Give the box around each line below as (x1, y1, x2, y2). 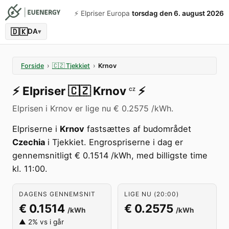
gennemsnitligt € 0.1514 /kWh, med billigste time (12, 150, 208, 161)
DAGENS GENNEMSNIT (19, 190, 96, 198)
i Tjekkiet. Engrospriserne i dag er (45, 137, 183, 147)
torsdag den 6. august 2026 (132, 9, 224, 17)
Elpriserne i (12, 124, 60, 134)
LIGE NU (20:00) (124, 190, 179, 198)
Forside (21, 62, 44, 70)
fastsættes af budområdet (84, 124, 191, 134)
